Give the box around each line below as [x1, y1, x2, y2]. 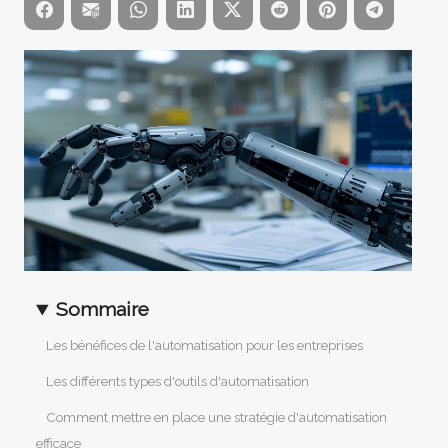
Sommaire [56, 298, 150, 321]
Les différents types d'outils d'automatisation [46, 372, 309, 389]
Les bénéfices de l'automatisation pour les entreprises [46, 336, 363, 353]
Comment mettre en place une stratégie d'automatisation [46, 408, 387, 425]
